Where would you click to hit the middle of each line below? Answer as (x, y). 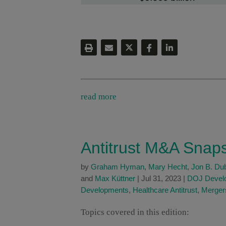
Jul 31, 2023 (161, 179)
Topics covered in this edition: (135, 212)
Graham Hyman (118, 167)
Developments (105, 190)
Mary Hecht (168, 167)
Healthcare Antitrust (165, 190)
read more (99, 97)
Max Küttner (115, 179)
